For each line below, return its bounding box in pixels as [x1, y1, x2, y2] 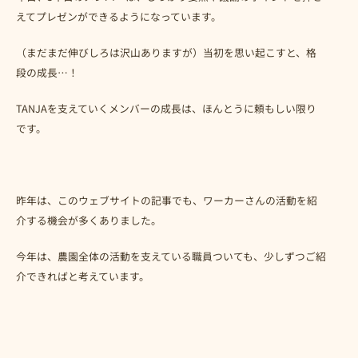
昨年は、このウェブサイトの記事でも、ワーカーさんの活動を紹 [16, 192, 317, 208]
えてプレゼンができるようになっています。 [16, 8, 221, 24]
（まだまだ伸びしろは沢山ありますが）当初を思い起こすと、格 [16, 44, 316, 60]
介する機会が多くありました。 [16, 212, 161, 228]
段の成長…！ [16, 64, 78, 80]
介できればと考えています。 [16, 268, 149, 284]
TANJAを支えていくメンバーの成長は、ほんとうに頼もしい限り [16, 100, 316, 116]
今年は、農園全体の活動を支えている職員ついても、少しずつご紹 [16, 248, 326, 264]
